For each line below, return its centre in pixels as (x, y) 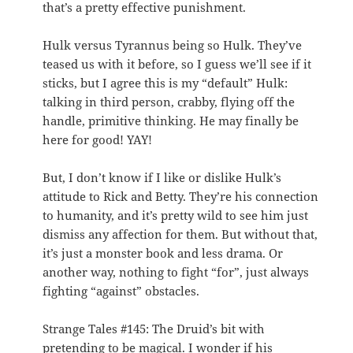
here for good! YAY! (98, 139)
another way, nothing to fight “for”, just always (176, 271)
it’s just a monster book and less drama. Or (163, 253)
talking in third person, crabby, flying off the (169, 101)
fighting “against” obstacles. (121, 290)
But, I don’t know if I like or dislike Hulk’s (162, 177)
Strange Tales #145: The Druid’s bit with (154, 328)
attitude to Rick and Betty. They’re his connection (181, 196)
